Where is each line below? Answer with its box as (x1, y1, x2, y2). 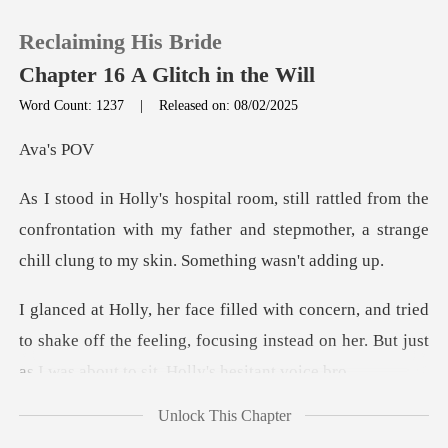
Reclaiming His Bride (19, 29, 223, 54)
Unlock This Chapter (157, 406, 291, 424)
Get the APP (60, 372, 150, 392)
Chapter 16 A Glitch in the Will (19, 63, 316, 88)
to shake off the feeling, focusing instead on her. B (19, 331, 384, 351)
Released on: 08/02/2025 (159, 96, 299, 113)
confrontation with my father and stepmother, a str (19, 220, 395, 240)
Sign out (60, 312, 121, 332)
